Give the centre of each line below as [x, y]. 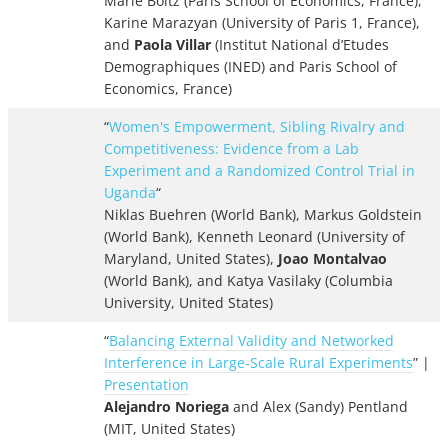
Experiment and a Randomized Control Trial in [259, 171]
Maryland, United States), [191, 259]
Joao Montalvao [332, 259]
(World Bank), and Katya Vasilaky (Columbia [248, 281]
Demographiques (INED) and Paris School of [250, 67]
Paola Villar [170, 45]
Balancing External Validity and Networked [251, 341]
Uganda [130, 193]
